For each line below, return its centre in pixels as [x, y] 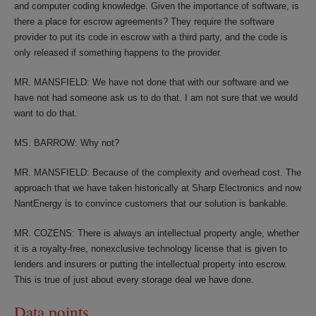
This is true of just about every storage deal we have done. [134, 280]
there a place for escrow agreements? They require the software [144, 22]
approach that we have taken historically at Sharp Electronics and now [158, 188]
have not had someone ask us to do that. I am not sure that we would [156, 98]
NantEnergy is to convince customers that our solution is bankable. [151, 203]
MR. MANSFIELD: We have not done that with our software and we [151, 82]
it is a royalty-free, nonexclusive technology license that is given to [151, 249]
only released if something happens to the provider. [118, 53]
